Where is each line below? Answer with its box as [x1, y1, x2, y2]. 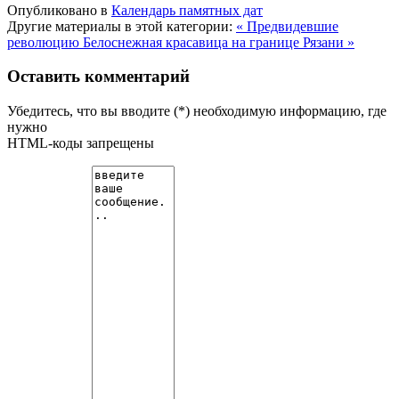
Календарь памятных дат [111, 2, 263, 18]
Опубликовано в [7, 2, 108, 18]
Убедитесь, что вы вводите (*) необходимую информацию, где [7, 103, 387, 119]
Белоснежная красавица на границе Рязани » [83, 34, 354, 50]
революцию [7, 34, 83, 50]
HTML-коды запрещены [7, 135, 154, 151]
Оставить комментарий [7, 67, 190, 86]
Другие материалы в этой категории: [7, 18, 232, 34]
